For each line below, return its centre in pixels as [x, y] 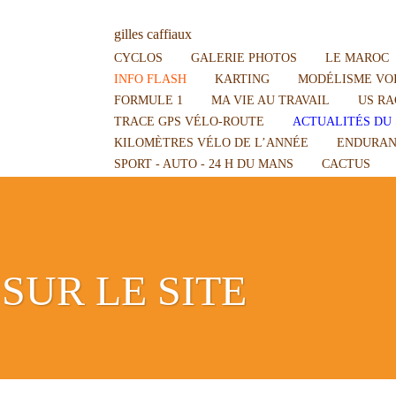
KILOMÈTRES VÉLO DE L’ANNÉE [211, 142]
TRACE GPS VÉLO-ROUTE [189, 121]
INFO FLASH [150, 78]
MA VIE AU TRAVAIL [270, 99]
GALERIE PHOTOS [244, 57]
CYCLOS [138, 57]
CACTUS [346, 163]
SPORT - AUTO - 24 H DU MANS [204, 163]
